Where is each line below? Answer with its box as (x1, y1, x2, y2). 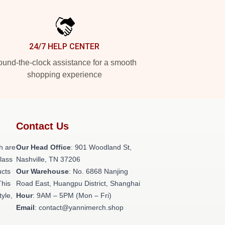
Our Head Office (16, 143, 71, 151)
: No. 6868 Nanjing (69, 167, 128, 175)
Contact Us (16, 121, 69, 132)
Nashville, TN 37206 (16, 155, 80, 163)
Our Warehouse (16, 167, 69, 175)
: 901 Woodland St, (71, 143, 132, 151)
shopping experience (27, 70, 102, 79)
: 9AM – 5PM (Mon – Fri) (33, 191, 111, 199)
